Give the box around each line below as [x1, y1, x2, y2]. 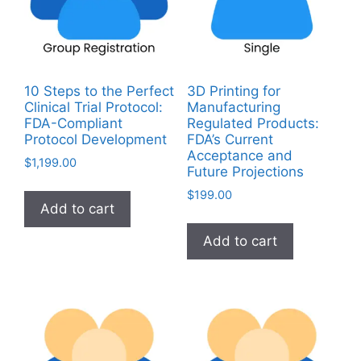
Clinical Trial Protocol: [24, 99, 163, 116]
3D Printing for [186, 83, 280, 100]
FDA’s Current [186, 131, 273, 148]
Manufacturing [186, 99, 280, 116]
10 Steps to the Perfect [24, 83, 174, 100]
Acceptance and [186, 147, 293, 164]
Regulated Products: [186, 115, 319, 132]
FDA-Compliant [24, 115, 122, 132]
